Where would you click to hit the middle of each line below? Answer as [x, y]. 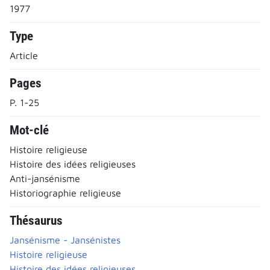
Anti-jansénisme [45, 178]
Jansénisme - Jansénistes [65, 240]
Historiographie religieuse [65, 193]
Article [24, 55]
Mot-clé [29, 130]
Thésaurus [36, 220]
